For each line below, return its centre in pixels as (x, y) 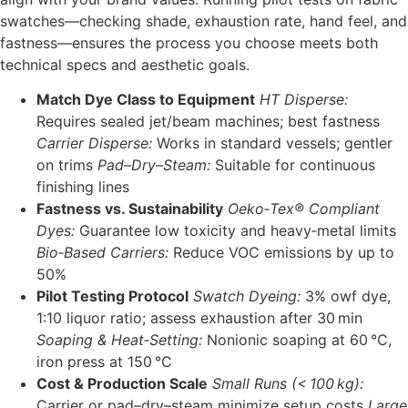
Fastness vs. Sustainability (130, 209)
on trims (67, 165)
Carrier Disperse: (94, 143)
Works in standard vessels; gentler (272, 143)
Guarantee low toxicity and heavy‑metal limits (235, 231)
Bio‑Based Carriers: (102, 253)
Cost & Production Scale (122, 384)
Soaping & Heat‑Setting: (119, 340)
